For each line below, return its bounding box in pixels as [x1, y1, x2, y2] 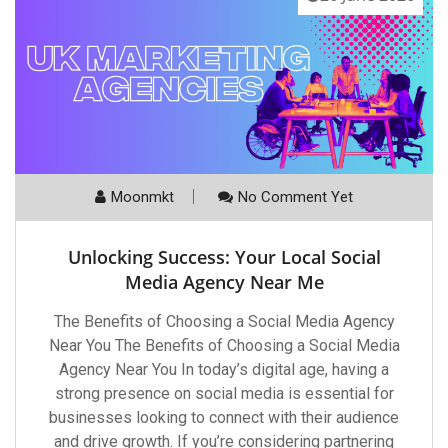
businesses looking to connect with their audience [49, 408, 399, 427]
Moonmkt [111, 188, 174, 206]
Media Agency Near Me [124, 270, 324, 294]
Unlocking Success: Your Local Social [67, 245, 381, 269]
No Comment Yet [238, 188, 353, 206]
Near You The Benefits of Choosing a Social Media [48, 336, 400, 355]
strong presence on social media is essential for [54, 384, 394, 403]
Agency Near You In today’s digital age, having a [59, 360, 389, 379]
